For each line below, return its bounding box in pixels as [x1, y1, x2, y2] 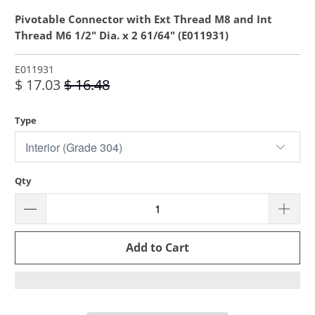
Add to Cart [126, 239, 189, 255]
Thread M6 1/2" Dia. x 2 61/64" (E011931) [15, 28, 229, 44]
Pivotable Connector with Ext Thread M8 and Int [15, 12, 273, 27]
